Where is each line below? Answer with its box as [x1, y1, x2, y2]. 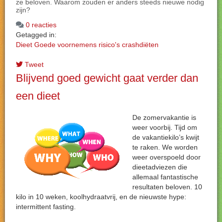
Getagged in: [16, 31, 56, 39]
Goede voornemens [34, 41, 97, 49]
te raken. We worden [132, 143, 198, 151]
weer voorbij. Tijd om [132, 123, 197, 131]
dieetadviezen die [132, 163, 187, 171]
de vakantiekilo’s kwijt [132, 133, 199, 141]
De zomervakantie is [132, 113, 196, 121]
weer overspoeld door [132, 153, 201, 161]
